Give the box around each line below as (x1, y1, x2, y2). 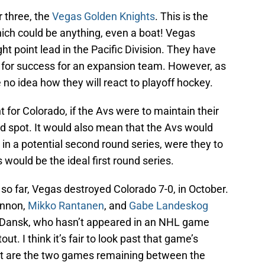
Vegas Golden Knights (52, 10, 155, 23)
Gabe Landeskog (129, 199, 208, 212)
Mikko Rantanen (28, 199, 104, 212)
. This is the (155, 10, 208, 23)
